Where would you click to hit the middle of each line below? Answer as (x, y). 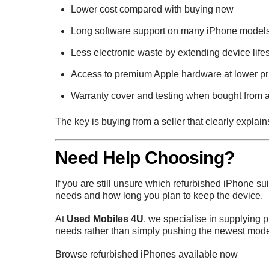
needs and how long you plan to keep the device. (159, 195)
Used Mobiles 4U (105, 219)
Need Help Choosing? (145, 157)
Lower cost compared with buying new (152, 10)
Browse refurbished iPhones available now (147, 255)
